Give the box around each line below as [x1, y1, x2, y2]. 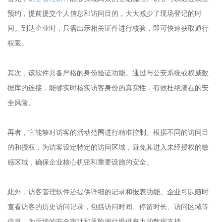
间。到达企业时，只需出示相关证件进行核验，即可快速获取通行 [7, 24, 209, 32]
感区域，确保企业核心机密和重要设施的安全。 [7, 158, 153, 166]
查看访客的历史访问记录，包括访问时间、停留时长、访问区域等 [7, 203, 209, 211]
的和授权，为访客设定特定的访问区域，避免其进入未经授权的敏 [7, 143, 209, 151]
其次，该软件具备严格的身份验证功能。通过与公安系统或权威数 [7, 69, 209, 77]
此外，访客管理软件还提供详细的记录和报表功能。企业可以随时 [7, 188, 209, 196]
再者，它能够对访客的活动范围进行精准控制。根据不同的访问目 [7, 128, 209, 136]
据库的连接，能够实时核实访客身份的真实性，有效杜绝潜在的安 [7, 84, 209, 92]
